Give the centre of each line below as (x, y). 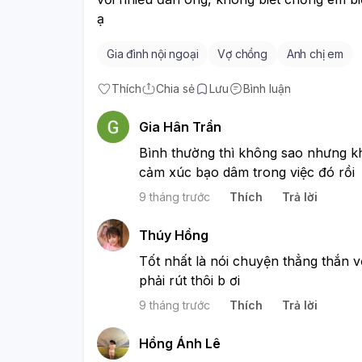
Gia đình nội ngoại (153, 53)
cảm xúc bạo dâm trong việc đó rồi (247, 172)
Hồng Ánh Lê (180, 343)
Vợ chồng (242, 53)
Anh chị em (315, 53)
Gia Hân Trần (180, 126)
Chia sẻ (175, 88)
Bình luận (267, 88)
